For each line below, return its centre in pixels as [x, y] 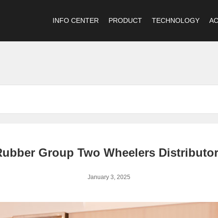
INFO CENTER [76, 20]
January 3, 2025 [109, 177]
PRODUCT [125, 20]
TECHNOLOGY [176, 20]
